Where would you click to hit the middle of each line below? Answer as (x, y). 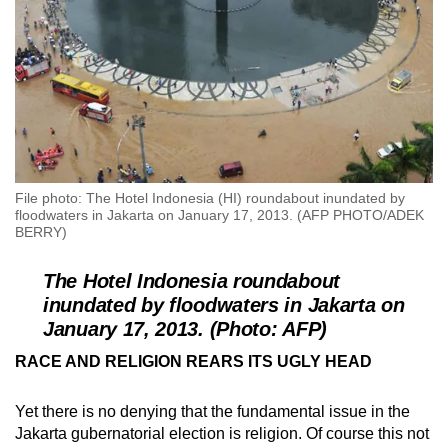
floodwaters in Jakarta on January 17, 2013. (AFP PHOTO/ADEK (219, 215)
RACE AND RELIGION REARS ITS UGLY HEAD (193, 362)
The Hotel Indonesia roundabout (191, 281)
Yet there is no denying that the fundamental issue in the (212, 412)
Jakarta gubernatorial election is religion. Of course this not (222, 434)
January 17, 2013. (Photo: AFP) (185, 329)
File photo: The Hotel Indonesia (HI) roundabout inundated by (210, 198)
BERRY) (41, 232)
